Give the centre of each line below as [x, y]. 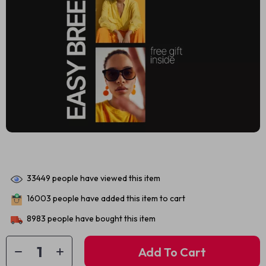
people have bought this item [101, 219]
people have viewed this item [105, 178]
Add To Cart [172, 252]
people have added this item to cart [118, 199]
